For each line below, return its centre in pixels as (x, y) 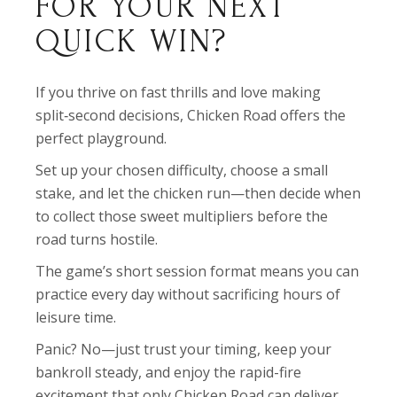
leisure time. (76, 317)
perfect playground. (101, 138)
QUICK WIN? (132, 41)
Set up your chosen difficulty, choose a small (182, 170)
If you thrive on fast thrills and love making (179, 92)
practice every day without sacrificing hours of (188, 294)
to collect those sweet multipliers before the (182, 216)
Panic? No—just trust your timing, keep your (184, 349)
